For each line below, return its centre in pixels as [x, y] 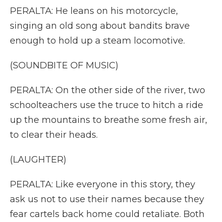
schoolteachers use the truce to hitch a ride [107, 105]
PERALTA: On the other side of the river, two [108, 90]
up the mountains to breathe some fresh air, [109, 120]
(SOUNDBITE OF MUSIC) [64, 65]
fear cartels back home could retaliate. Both [107, 214]
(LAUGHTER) [38, 160]
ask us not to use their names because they [107, 199]
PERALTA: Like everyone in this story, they [103, 184]
